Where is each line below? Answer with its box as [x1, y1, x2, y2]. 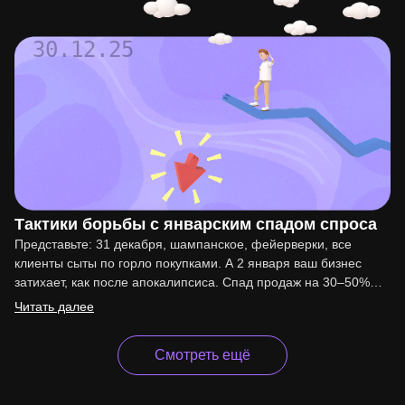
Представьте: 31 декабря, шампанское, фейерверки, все [14, 237, 352, 252]
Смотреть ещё [155, 347, 250, 363]
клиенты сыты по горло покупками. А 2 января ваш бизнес [14, 256, 362, 271]
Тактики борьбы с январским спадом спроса [14, 215, 377, 234]
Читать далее [14, 299, 94, 315]
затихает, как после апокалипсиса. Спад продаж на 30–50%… [14, 275, 382, 290]
